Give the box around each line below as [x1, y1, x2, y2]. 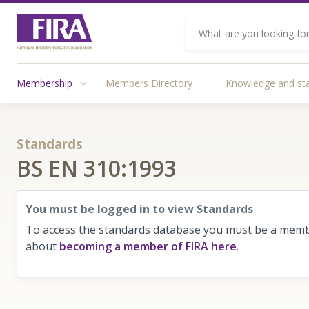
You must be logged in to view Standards [26, 201, 253, 217]
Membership [17, 77, 72, 90]
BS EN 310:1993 [17, 153, 177, 183]
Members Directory [106, 77, 192, 90]
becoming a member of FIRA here [59, 239, 237, 255]
